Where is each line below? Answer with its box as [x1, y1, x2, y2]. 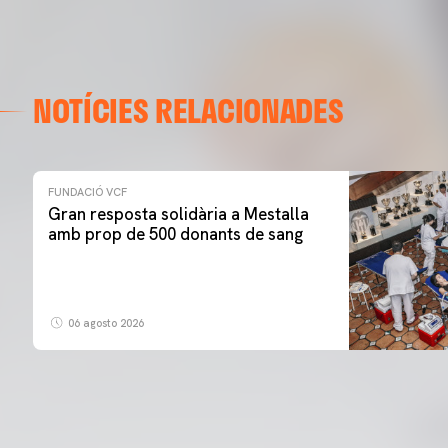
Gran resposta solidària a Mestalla [48, 203, 309, 225]
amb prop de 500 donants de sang [48, 223, 303, 245]
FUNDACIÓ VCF [48, 185, 127, 199]
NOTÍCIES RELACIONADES [33, 86, 344, 135]
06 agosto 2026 [65, 316, 144, 331]
